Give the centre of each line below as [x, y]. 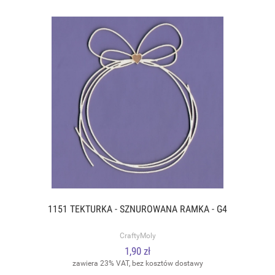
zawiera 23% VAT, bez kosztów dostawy [137, 264]
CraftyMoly [137, 235]
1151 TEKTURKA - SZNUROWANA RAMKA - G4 [137, 209]
